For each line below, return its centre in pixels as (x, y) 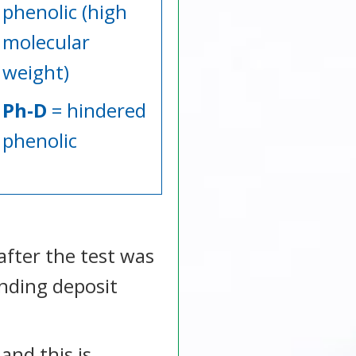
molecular (46, 41)
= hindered (96, 110)
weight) (35, 72)
